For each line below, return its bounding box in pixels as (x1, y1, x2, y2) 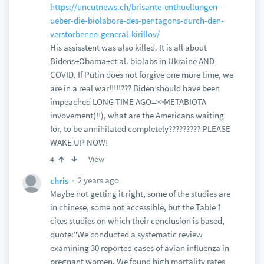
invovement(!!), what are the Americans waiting (49, 110, 224, 121)
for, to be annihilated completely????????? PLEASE (49, 123, 230, 134)
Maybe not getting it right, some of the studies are (49, 188, 230, 199)
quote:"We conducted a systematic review (49, 229, 203, 240)
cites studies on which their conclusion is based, (49, 215, 225, 226)
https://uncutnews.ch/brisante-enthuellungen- (49, 1, 220, 12)
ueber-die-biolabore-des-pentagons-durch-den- (49, 15, 224, 26)
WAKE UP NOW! (49, 137, 108, 148)
